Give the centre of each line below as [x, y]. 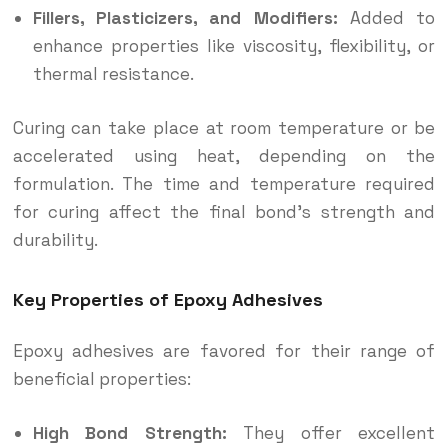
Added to [386, 18]
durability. [55, 239]
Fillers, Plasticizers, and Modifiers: [185, 18]
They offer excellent [331, 432]
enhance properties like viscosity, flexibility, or [234, 46]
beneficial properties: [101, 378]
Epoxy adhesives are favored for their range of [224, 350]
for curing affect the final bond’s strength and [224, 211]
